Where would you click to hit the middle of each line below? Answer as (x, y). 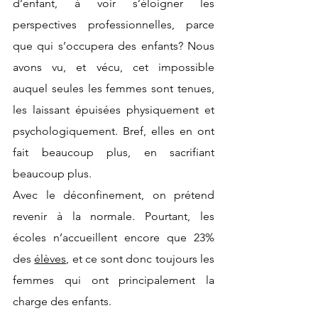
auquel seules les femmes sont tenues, (114, 88)
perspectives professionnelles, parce (114, 24)
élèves (50, 258)
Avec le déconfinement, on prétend (114, 194)
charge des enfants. (62, 301)
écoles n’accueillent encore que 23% (114, 237)
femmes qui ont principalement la (114, 280)
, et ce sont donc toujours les (141, 258)
